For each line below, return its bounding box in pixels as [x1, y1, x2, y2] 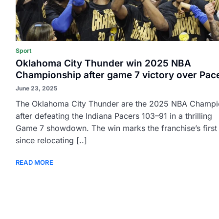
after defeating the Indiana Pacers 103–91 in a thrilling [16, 111, 212, 121]
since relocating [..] [16, 135, 87, 145]
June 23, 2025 [16, 85, 57, 92]
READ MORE [16, 158, 53, 166]
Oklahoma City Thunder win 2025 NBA [16, 58, 191, 69]
